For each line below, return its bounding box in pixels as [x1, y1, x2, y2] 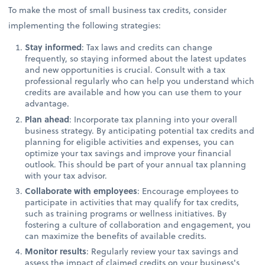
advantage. [25, 97, 72, 110]
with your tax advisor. [25, 169, 108, 182]
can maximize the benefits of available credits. [25, 229, 207, 242]
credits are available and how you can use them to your [25, 86, 242, 99]
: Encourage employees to [137, 184, 239, 197]
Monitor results [25, 244, 87, 257]
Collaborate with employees [25, 184, 138, 197]
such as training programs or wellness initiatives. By [25, 206, 227, 219]
